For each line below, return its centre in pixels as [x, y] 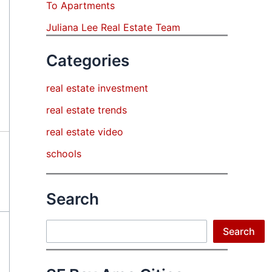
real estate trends [87, 110]
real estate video [85, 132]
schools [64, 154]
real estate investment [97, 88]
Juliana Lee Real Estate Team [113, 28]
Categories [88, 61]
